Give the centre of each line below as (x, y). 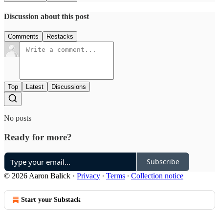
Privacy (88, 175)
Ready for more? (38, 137)
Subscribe (163, 162)
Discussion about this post (46, 16)
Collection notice (157, 175)
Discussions (69, 87)
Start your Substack (51, 199)
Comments (23, 37)
